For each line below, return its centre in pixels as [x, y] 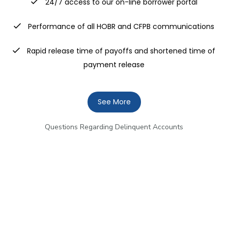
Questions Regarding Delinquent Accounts [114, 127]
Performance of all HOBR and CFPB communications [120, 27]
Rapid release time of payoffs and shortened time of [120, 51]
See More [114, 102]
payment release [114, 65]
